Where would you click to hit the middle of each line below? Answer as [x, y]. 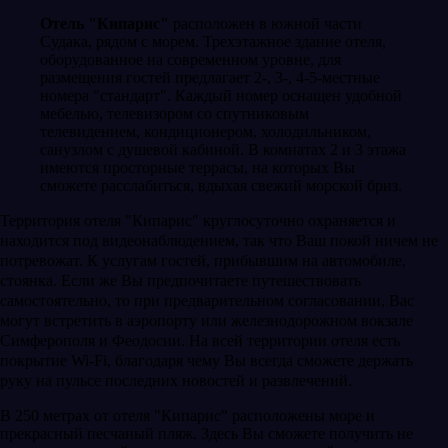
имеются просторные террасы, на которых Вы [197, 167]
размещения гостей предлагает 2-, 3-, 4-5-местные [210, 77]
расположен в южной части [265, 23]
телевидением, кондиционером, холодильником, [205, 131]
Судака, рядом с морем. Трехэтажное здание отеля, [213, 41]
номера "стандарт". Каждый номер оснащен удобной [221, 95]
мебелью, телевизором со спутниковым [174, 113]
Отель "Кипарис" [104, 23]
